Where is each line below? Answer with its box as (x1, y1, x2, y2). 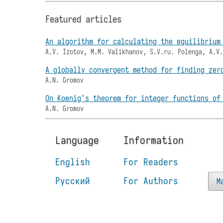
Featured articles (45, 13, 122, 25)
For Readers (123, 155, 179, 168)
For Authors (123, 174, 179, 187)
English (55, 155, 91, 168)
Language (55, 133, 100, 147)
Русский (55, 174, 91, 187)
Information (123, 133, 184, 147)
